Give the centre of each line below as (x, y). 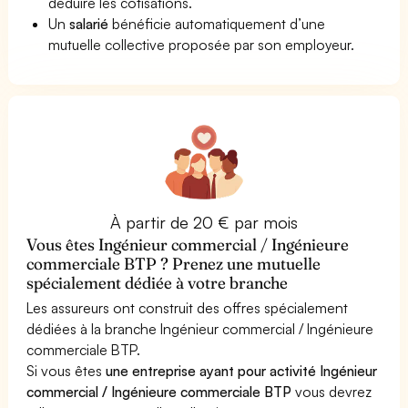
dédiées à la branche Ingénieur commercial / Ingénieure (200, 328)
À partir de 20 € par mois (204, 222)
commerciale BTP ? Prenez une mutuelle (174, 263)
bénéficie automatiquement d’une (217, 23)
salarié (89, 23)
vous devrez (332, 391)
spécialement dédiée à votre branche (158, 282)
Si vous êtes (66, 370)
